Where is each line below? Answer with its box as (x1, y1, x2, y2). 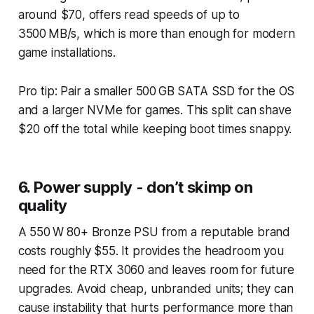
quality (18, 196, 68, 214)
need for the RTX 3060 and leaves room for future (18, 262, 294, 277)
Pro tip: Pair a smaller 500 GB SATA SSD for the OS (18, 83, 295, 98)
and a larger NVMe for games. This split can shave (18, 102, 292, 117)
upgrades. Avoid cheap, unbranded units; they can (18, 281, 294, 296)
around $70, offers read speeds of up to (18, 7, 240, 22)
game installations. (18, 45, 116, 60)
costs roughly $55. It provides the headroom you (18, 243, 284, 258)
